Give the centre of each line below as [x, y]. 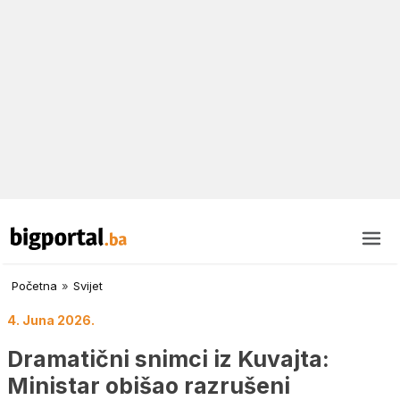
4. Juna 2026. [51, 321]
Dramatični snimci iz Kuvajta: [168, 358]
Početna [34, 286]
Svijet [88, 286]
